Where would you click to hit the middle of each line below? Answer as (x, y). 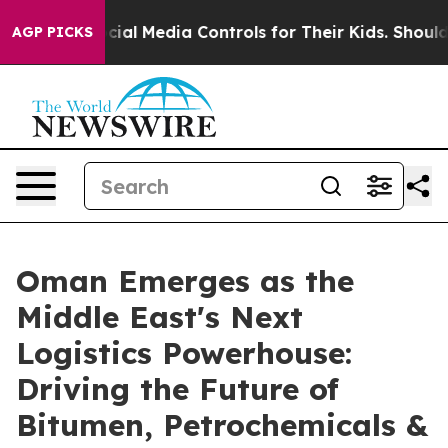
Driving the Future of (177, 389)
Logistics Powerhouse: (184, 353)
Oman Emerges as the (185, 281)
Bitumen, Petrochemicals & (222, 425)
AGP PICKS (52, 32)
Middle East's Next (159, 317)
